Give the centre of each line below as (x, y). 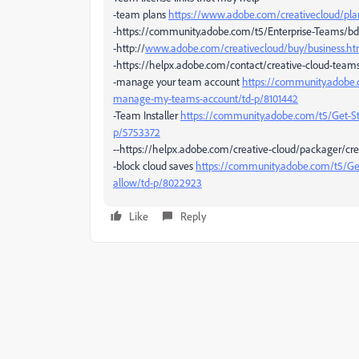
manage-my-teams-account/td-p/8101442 (206, 98)
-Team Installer (147, 115)
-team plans (141, 14)
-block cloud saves (154, 165)
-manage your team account (177, 81)
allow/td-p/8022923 (157, 182)
